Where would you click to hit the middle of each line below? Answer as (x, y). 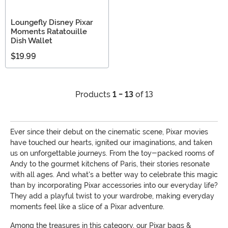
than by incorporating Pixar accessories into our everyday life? (114, 185)
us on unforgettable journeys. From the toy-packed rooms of (112, 153)
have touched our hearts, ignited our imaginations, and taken (111, 142)
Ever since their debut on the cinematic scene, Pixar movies (109, 132)
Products (94, 94)
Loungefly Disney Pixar (52, 22)
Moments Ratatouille (49, 32)
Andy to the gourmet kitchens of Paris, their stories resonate (110, 164)
